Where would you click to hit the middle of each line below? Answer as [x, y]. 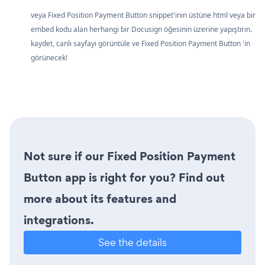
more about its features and [100, 199]
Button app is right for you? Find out [124, 178]
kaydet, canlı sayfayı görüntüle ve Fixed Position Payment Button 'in [140, 44]
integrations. [59, 220]
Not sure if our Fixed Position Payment [130, 156]
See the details [132, 243]
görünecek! [49, 58]
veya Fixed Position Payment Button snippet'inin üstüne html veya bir [143, 15]
